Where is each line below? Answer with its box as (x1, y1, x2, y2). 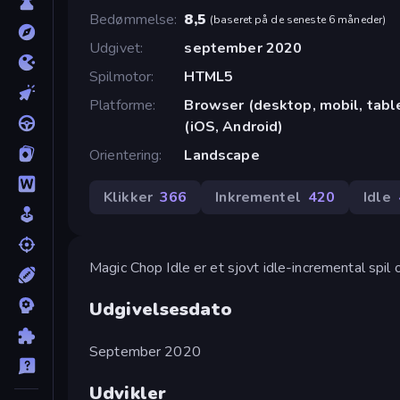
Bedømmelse (89, 9, 175, 29)
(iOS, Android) (184, 116, 284, 137)
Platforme (89, 95, 154, 115)
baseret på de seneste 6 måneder (213, 12, 383, 27)
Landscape (184, 145, 260, 165)
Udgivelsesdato (89, 296, 232, 321)
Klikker (104, 187, 153, 207)
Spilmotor (89, 66, 152, 87)
